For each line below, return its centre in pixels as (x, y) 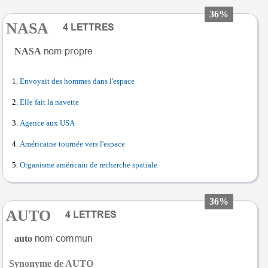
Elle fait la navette (49, 102)
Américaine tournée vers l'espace (72, 144)
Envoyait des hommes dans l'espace (77, 81)
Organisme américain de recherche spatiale (89, 165)
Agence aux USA (47, 123)
